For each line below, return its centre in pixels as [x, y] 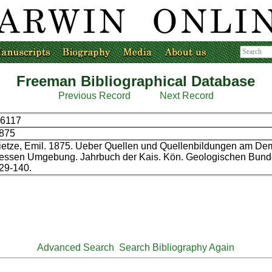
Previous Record [94, 96]
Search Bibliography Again [177, 247]
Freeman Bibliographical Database [136, 81]
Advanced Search [76, 247]
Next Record [186, 96]
